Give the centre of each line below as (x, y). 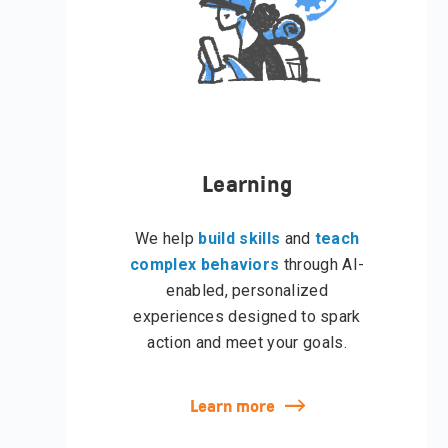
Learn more (232, 406)
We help (166, 239)
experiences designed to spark (247, 317)
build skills (239, 239)
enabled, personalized (247, 291)
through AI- (322, 265)
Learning (247, 184)
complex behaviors (204, 265)
